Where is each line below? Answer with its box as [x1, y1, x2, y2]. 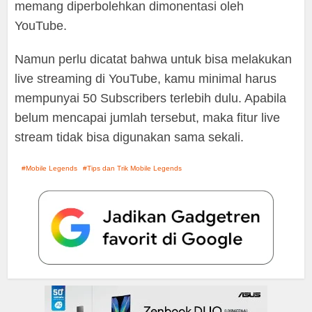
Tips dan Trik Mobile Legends [87, 164, 182, 172]
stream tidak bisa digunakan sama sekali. [15, 130, 244, 144]
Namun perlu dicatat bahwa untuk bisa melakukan [15, 52, 292, 66]
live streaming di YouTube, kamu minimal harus [15, 72, 277, 86]
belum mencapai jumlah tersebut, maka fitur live [15, 111, 281, 125]
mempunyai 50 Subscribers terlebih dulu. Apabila [15, 91, 287, 105]
